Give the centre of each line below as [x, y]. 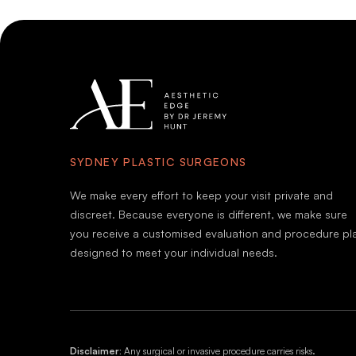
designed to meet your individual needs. [173, 252]
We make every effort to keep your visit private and [201, 195]
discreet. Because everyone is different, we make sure [208, 214]
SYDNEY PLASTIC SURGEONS [158, 161]
